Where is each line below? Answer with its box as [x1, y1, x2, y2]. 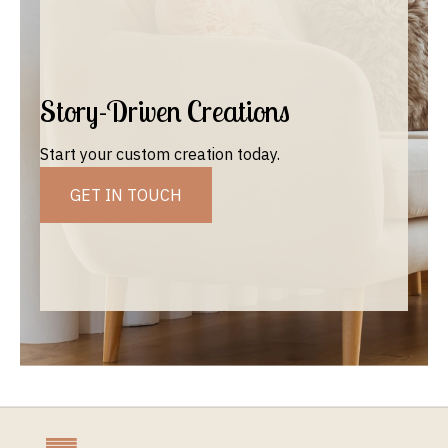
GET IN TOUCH [70, 184, 182, 205]
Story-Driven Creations [40, 91, 290, 130]
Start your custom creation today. [40, 143, 280, 164]
